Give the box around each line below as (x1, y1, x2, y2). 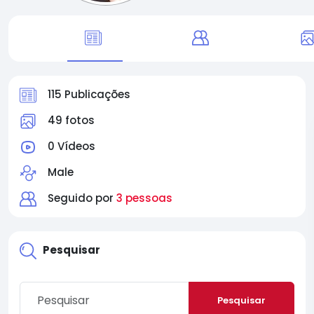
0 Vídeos (48, 139, 95, 153)
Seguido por (48, 191, 116, 205)
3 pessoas (116, 191, 172, 205)
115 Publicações (48, 87, 130, 102)
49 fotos (48, 113, 95, 128)
